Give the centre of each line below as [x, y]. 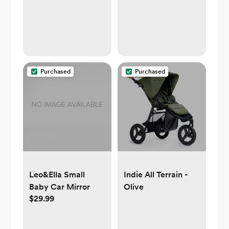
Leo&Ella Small [57, 174]
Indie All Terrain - [156, 174]
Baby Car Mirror [59, 187]
